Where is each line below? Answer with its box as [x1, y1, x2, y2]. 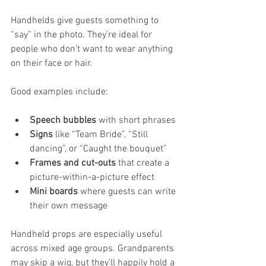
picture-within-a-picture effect [30, 171, 154, 183]
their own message [30, 199, 107, 212]
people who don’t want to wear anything [11, 43, 175, 55]
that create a [116, 157, 172, 169]
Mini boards [30, 185, 78, 198]
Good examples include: [11, 85, 108, 98]
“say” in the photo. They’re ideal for [11, 28, 154, 41]
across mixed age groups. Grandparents [11, 242, 176, 255]
